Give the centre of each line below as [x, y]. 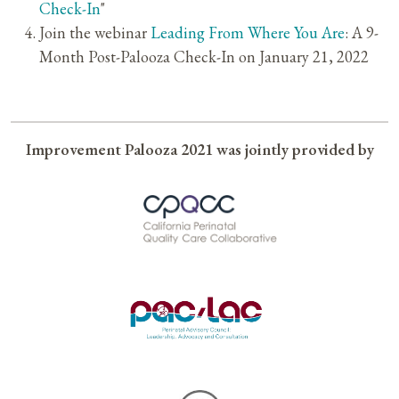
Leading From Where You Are [248, 33]
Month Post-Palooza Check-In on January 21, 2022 [204, 57]
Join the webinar [95, 33]
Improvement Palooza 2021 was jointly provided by [199, 150]
